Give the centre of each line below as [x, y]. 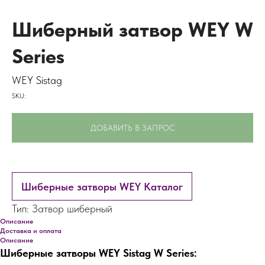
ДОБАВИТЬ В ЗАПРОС [132, 128]
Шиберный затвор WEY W [132, 30]
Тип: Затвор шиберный [62, 209]
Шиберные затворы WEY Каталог [102, 187]
